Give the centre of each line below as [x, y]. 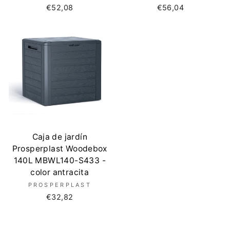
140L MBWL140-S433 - [60, 160]
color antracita [60, 172]
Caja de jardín [60, 137]
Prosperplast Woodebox [60, 148]
